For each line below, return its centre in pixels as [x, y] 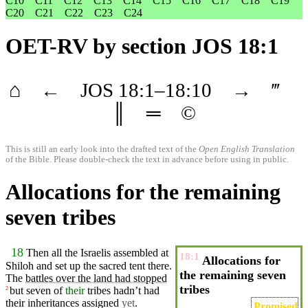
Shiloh [20, 265]
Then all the [53, 252]
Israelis [96, 252]
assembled [136, 252]
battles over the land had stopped [96, 278]
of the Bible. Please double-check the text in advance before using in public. [147, 160]
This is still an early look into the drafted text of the [102, 150]
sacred [113, 265]
